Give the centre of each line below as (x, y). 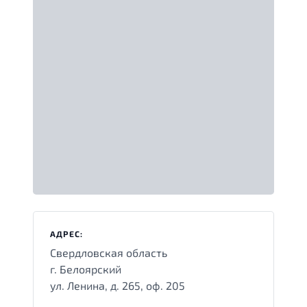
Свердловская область (109, 252)
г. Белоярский (86, 269)
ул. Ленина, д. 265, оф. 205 (118, 285)
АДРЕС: (67, 233)
